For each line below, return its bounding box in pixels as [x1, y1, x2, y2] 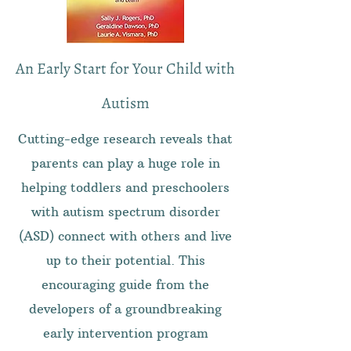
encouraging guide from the [42, 277, 209, 292]
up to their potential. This [45, 252, 205, 268]
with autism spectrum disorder [31, 204, 220, 219]
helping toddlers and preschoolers [21, 179, 230, 195]
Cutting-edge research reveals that [18, 131, 233, 147]
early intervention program [42, 325, 208, 341]
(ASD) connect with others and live [19, 228, 232, 244]
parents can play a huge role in [31, 155, 220, 171]
